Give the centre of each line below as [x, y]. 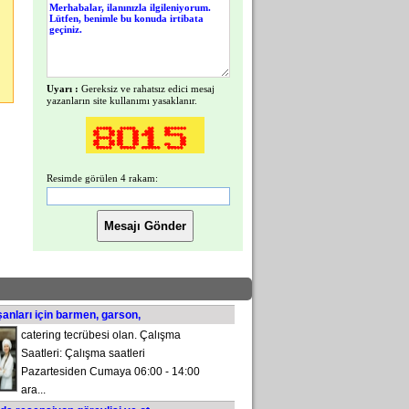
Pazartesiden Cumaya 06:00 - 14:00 [110, 372]
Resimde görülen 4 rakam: [102, 178]
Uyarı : [64, 89]
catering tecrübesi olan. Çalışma [101, 335]
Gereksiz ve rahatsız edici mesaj [148, 89]
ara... [33, 390]
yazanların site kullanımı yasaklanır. [122, 100]
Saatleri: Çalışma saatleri [83, 353]
